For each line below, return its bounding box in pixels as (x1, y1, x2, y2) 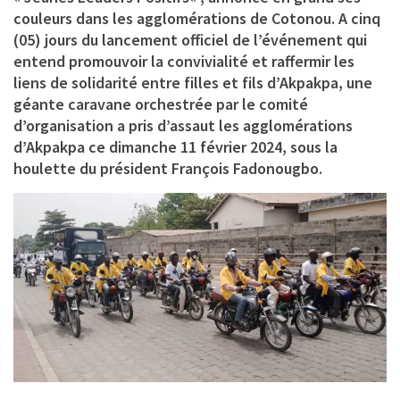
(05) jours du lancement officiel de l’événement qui (13, 29, 367, 51)
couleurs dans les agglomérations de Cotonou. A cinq (13, 8, 380, 29)
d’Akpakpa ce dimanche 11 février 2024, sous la (13, 137, 337, 158)
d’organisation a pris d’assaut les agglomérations (13, 115, 353, 137)
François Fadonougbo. (171, 158, 322, 179)
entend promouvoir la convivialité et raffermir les (13, 51, 354, 72)
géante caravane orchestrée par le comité (13, 94, 308, 115)
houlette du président (13, 158, 171, 179)
